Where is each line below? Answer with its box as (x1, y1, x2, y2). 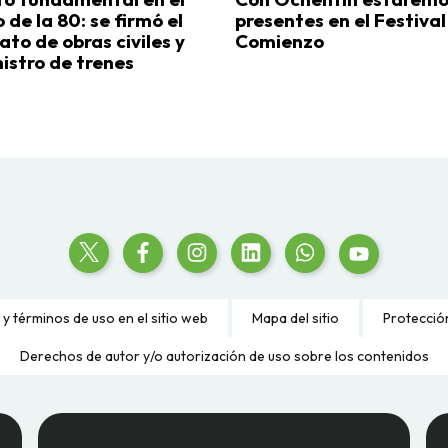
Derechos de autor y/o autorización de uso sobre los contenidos (19, 347, 429, 366)
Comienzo (234, 29, 324, 54)
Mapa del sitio (252, 309, 339, 328)
